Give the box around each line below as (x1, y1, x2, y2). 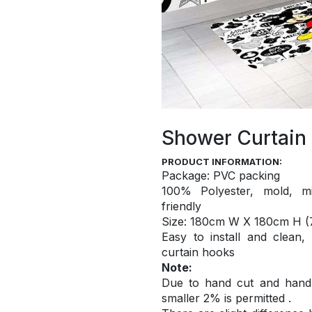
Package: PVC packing (162, 168, 280, 182)
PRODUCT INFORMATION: (162, 155, 282, 167)
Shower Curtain (162, 125, 306, 150)
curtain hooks (162, 244, 235, 259)
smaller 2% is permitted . (162, 290, 291, 305)
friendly (162, 198, 201, 213)
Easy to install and (162, 229, 274, 244)
